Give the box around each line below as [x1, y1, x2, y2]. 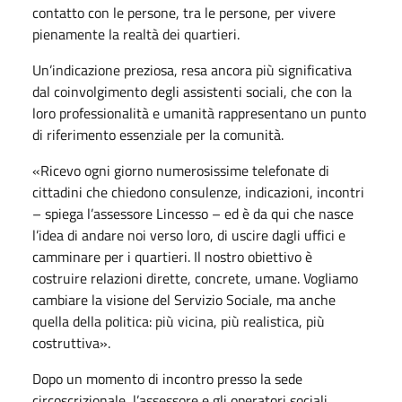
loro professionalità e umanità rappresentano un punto [32, 101, 366, 124]
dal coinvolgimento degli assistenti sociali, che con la [32, 80, 352, 102]
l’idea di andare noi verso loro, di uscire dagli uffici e [32, 223, 345, 246]
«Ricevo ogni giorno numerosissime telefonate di [32, 159, 329, 181]
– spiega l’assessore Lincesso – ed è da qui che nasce [32, 202, 354, 224]
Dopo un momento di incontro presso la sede [32, 367, 302, 389]
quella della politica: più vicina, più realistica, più [32, 310, 325, 332]
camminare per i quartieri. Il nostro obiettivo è [32, 245, 312, 267]
